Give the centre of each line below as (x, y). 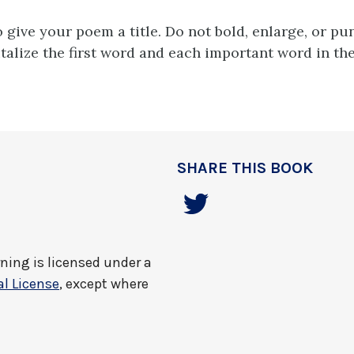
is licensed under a (91, 263)
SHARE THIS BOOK (245, 168)
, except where (104, 284)
